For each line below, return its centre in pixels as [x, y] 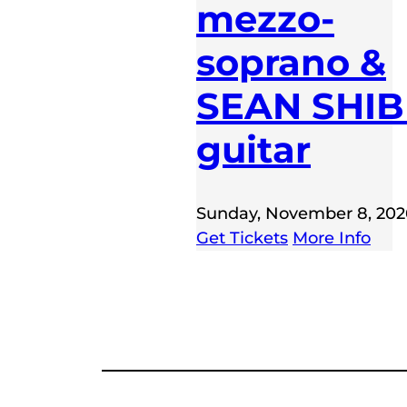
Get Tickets [242, 238]
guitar [253, 150]
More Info [332, 238]
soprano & [291, 63]
